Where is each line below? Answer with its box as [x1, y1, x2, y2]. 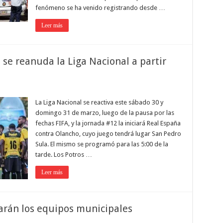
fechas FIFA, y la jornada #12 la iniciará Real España [35, 119, 181, 127]
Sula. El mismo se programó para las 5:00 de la [35, 140, 168, 148]
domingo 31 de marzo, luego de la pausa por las [35, 109, 174, 116]
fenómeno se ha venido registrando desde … [35, 4, 165, 11]
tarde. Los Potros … [35, 151, 92, 158]
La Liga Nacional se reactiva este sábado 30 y [35, 99, 163, 106]
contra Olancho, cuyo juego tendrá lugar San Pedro [35, 130, 181, 137]
